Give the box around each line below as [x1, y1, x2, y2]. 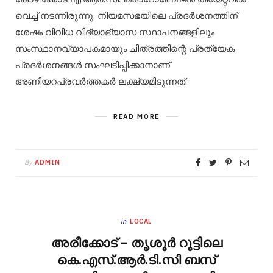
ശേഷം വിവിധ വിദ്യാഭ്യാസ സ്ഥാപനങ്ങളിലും [15, 26, 214, 38]
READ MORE [113, 112, 160, 121]
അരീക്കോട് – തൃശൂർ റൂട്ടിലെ [51, 234, 222, 252]
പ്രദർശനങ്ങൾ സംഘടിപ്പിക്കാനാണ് [15, 59, 170, 71]
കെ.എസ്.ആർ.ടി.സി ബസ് [57, 251, 216, 269]
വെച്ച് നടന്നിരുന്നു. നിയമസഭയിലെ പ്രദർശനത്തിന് [15, 10, 238, 22]
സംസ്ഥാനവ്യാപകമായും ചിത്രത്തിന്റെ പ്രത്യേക [15, 43, 235, 55]
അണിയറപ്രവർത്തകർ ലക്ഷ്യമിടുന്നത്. [15, 76, 187, 88]
